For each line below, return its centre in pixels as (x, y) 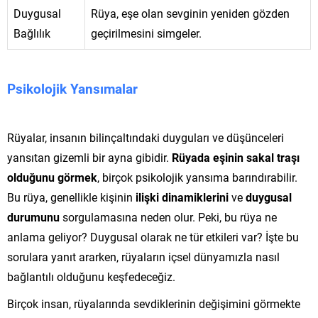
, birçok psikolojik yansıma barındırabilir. (197, 177)
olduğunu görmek (52, 177)
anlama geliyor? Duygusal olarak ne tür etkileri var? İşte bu (153, 236)
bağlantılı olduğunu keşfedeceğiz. (91, 276)
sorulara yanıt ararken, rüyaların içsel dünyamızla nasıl (143, 256)
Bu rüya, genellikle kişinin (71, 197)
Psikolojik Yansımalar (72, 88)
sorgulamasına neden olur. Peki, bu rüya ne (168, 216)
